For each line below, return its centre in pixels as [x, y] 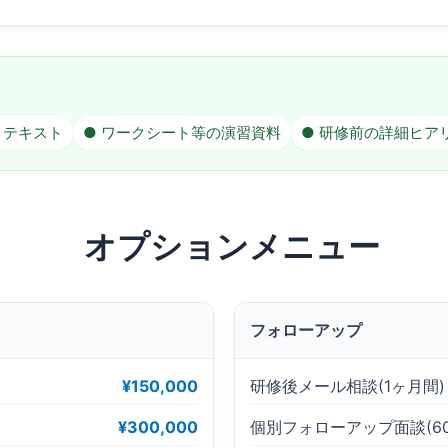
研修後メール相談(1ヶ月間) [347, 386]
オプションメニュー [231, 246]
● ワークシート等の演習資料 [182, 132]
